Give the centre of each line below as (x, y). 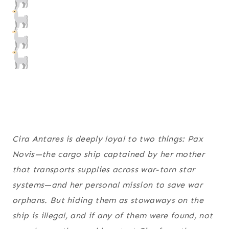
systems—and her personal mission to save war (108, 185)
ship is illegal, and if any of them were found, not (113, 216)
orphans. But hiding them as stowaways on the (108, 200)
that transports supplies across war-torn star (104, 170)
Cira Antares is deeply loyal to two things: (100, 139)
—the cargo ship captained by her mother (120, 154)
